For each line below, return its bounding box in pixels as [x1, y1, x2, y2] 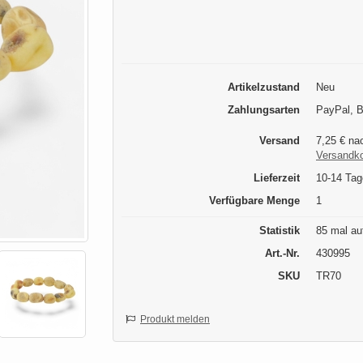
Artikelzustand [228, 81, 300, 94]
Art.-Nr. [265, 247, 300, 260]
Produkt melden [140, 314, 210, 326]
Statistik [259, 224, 300, 237]
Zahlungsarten [228, 104, 300, 117]
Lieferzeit [254, 172, 300, 185]
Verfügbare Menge [209, 194, 300, 207]
